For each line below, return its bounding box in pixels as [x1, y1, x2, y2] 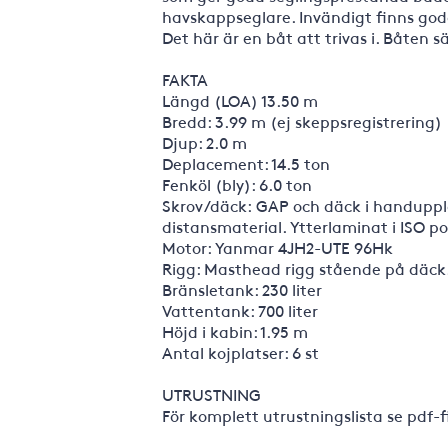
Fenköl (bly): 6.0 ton [162, 173, 312, 195]
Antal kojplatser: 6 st [162, 341, 319, 363]
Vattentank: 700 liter [162, 299, 318, 321]
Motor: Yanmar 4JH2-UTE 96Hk [162, 236, 393, 258]
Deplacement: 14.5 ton [162, 152, 330, 174]
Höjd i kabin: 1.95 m [162, 320, 308, 342]
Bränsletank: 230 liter [162, 278, 322, 300]
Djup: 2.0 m [162, 131, 247, 153]
